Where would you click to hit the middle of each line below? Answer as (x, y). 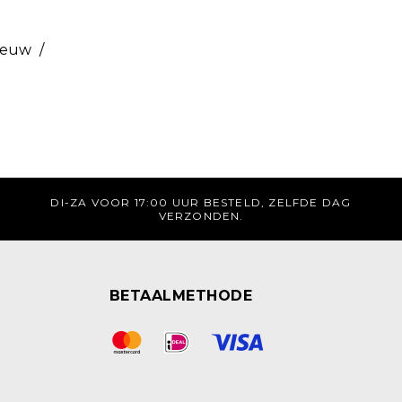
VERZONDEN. (201, 216)
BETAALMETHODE (181, 296)
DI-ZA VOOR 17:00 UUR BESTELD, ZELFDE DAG (201, 202)
